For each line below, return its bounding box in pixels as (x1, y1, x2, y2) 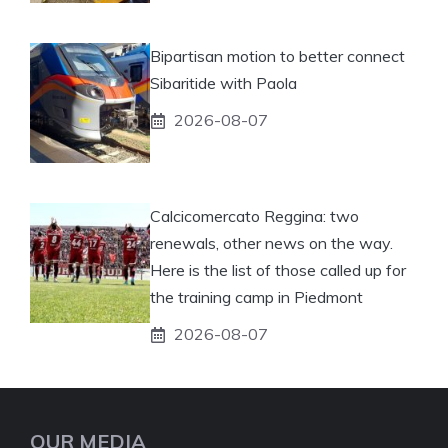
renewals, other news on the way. (150, 233, 393, 254)
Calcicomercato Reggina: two (150, 206, 359, 227)
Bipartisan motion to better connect (150, 46, 405, 67)
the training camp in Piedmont (150, 287, 363, 308)
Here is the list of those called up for (150, 260, 406, 281)
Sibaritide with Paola (150, 73, 297, 94)
